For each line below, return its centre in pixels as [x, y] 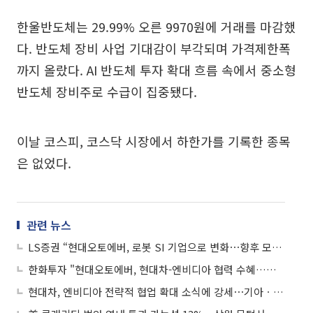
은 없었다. [44, 163]
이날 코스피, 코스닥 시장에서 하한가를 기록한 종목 [154, 141]
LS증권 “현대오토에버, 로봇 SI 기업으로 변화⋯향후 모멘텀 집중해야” [277, 247]
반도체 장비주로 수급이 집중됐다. [107, 92]
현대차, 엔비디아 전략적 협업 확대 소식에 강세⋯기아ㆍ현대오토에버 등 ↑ [278, 292]
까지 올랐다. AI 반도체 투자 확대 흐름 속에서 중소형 [156, 70]
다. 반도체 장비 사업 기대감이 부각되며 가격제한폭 [154, 48]
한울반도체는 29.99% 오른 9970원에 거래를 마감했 [156, 27]
